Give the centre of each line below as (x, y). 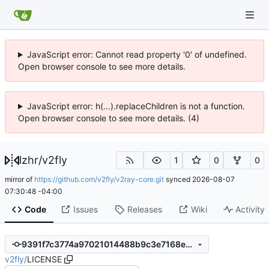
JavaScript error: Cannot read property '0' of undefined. (137, 54)
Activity (250, 210)
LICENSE (44, 259)
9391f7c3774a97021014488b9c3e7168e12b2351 (189, 244)
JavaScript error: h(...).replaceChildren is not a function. (136, 106)
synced (178, 179)
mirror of (20, 179)
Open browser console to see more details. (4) (109, 118)
